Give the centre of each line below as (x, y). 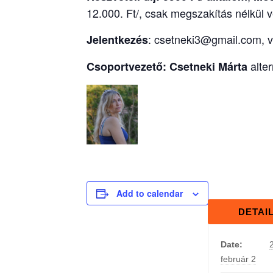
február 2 (238, 259)
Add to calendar (150, 193)
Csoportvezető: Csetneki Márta (167, 66)
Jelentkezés (117, 39)
